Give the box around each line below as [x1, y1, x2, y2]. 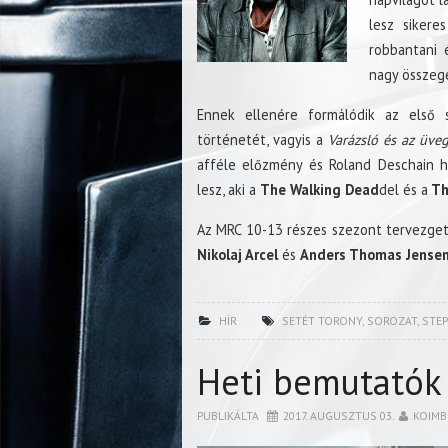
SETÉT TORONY [281, 313, 362, 329]
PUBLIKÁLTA [197, 408, 262, 424]
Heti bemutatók [197, 358, 442, 406]
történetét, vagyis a [197, 130, 324, 150]
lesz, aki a [197, 180, 260, 200]
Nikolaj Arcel [197, 245, 278, 265]
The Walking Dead [260, 180, 379, 200]
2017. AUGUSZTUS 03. [283, 408, 394, 424]
